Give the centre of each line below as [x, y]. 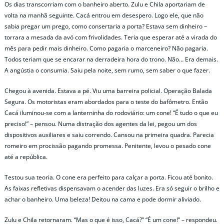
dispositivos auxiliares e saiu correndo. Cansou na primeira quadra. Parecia [109, 134]
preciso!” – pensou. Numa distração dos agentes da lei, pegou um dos [101, 123]
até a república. [26, 156]
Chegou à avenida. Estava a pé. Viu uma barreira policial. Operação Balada [108, 90]
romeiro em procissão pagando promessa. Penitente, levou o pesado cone [108, 145]
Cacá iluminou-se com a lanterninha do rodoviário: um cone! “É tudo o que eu [111, 112]
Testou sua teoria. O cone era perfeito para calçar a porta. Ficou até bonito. [109, 177]
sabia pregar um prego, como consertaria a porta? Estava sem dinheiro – [106, 26]
